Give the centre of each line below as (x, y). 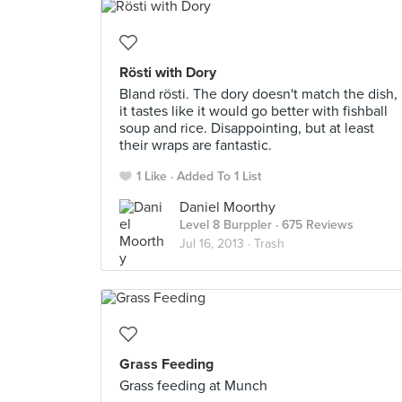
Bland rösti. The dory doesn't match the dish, (258, 94)
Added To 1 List (219, 176)
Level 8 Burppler (226, 225)
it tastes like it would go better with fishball (253, 111)
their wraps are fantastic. (196, 145)
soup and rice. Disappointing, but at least (247, 128)
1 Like (152, 176)
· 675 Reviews (313, 225)
